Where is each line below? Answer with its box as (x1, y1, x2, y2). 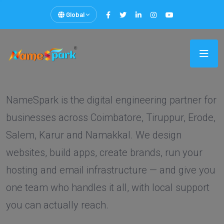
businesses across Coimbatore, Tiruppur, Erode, (6, 111, 215, 123)
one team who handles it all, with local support (6, 181, 209, 193)
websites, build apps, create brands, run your (6, 146, 202, 158)
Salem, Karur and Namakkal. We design (6, 128, 181, 141)
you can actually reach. (6, 198, 108, 211)
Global (64, 10, 86, 18)
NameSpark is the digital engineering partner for (6, 93, 216, 106)
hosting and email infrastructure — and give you (6, 163, 215, 176)
